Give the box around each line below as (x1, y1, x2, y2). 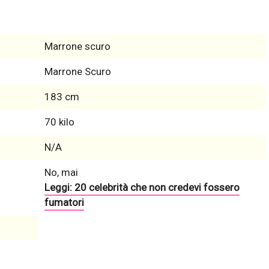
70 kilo (44, 116, 74, 128)
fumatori (44, 196, 84, 209)
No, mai (44, 166, 78, 179)
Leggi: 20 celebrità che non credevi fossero (44, 181, 240, 194)
